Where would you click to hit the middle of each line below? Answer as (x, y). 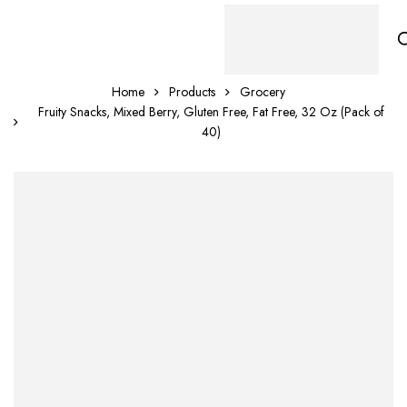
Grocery (263, 92)
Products (192, 92)
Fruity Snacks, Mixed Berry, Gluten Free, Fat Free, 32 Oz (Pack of (211, 112)
